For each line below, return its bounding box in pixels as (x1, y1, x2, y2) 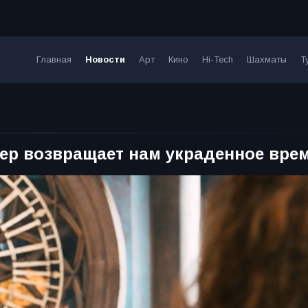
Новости (85, 54, 125, 65)
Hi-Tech (201, 54, 233, 65)
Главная (36, 54, 71, 65)
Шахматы (246, 54, 287, 65)
